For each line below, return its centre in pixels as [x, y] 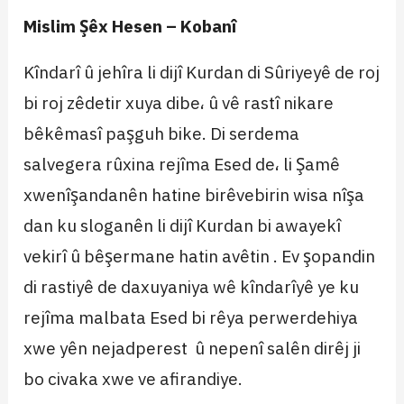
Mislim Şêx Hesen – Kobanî [130, 26]
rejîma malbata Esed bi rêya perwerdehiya [191, 317]
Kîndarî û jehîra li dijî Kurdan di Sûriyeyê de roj [202, 72]
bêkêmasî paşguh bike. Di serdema [162, 133]
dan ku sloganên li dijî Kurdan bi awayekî [183, 225]
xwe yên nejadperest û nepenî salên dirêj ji [193, 348]
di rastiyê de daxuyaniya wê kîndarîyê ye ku [192, 287]
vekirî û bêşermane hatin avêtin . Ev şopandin [200, 256]
